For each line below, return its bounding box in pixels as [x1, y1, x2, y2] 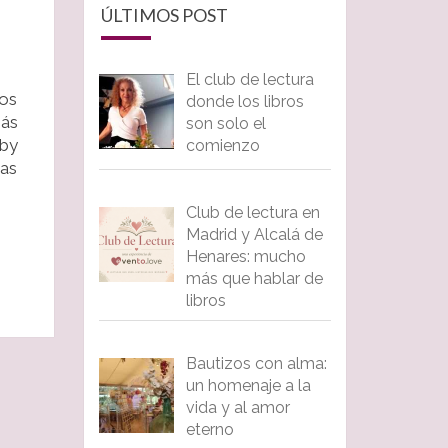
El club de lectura [185, 70, 314, 90]
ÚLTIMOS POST [100, 4, 228, 27]
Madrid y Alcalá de [185, 225, 323, 245]
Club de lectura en [185, 203, 320, 223]
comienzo [185, 136, 260, 156]
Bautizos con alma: [185, 354, 327, 374]
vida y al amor [185, 398, 290, 418]
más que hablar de [185, 269, 323, 289]
